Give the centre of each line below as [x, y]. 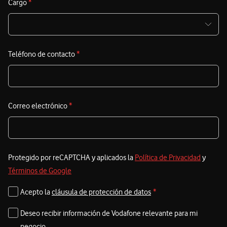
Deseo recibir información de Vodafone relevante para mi [109, 214]
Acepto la [36, 192]
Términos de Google [40, 171]
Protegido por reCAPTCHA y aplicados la [71, 158]
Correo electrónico [39, 106]
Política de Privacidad [168, 158]
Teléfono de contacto [42, 54]
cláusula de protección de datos [101, 192]
